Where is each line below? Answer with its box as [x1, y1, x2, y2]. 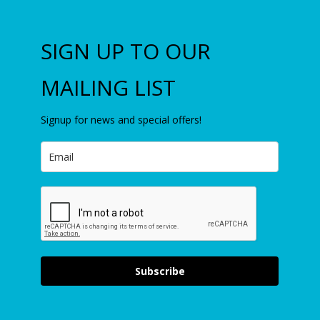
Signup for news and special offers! [41, 112, 202, 126]
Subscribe [134, 264, 185, 278]
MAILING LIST [41, 72, 176, 102]
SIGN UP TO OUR [41, 36, 211, 66]
